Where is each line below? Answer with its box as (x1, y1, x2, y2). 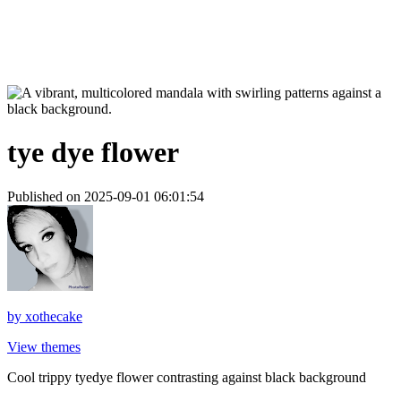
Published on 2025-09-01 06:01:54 (7, 188, 204, 204)
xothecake (25, 308, 82, 324)
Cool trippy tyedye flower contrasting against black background (7, 369, 366, 385)
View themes (7, 338, 81, 354)
